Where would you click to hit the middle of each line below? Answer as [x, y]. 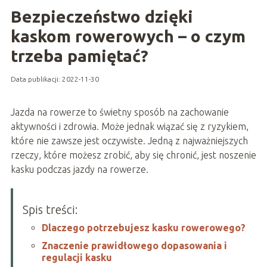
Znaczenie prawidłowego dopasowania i [134, 245]
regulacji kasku [77, 257]
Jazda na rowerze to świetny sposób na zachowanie [119, 112]
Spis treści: [50, 209]
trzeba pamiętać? [79, 55]
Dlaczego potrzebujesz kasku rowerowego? [143, 227]
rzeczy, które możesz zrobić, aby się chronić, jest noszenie [133, 155]
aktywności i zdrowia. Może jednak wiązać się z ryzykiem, [129, 126]
